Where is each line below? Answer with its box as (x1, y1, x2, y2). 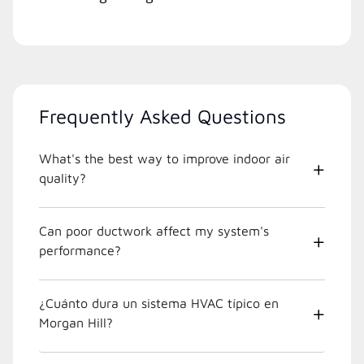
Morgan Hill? (39, 314, 113, 330)
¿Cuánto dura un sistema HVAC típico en (39, 295, 279, 310)
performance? (39, 242, 121, 258)
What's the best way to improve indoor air (39, 150, 290, 166)
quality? (39, 170, 86, 185)
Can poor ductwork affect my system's (39, 223, 269, 238)
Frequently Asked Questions (39, 104, 286, 128)
